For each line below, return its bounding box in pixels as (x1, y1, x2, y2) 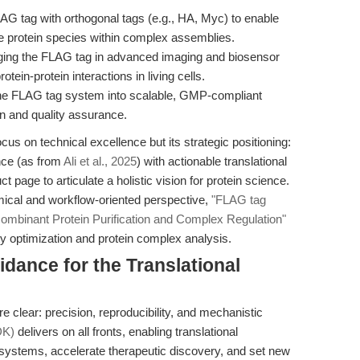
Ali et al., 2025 (63, 154, 137, 168)
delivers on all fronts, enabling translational (14, 325, 238, 338)
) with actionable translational (137, 154, 287, 168)
